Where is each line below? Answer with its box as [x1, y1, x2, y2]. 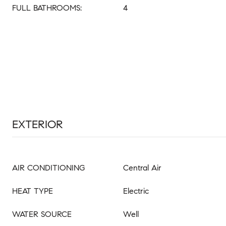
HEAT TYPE [12, 186, 53, 196]
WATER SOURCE [12, 209, 72, 219]
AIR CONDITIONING [12, 163, 85, 173]
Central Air [123, 163, 161, 173]
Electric [123, 186, 149, 196]
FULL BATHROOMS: [12, 3, 82, 13]
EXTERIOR [12, 118, 63, 131]
